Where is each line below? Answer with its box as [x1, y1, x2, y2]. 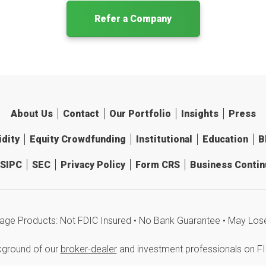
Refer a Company [94, 13, 172, 24]
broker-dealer [60, 243, 117, 255]
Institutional [135, 134, 192, 145]
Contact [62, 108, 99, 119]
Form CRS [135, 159, 180, 170]
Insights [180, 108, 218, 119]
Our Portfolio [109, 108, 171, 119]
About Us [10, 108, 53, 119]
